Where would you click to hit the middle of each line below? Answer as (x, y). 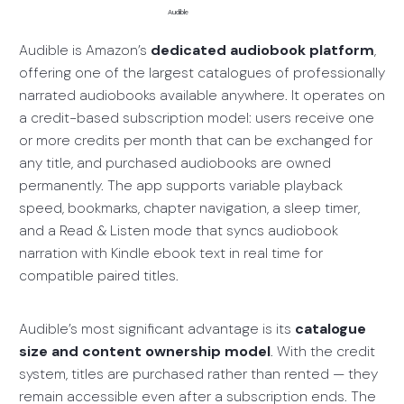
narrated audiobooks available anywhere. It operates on (202, 95)
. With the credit (322, 351)
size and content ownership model (144, 351)
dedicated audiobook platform (262, 50)
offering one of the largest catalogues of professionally (202, 72)
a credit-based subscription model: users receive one (196, 117)
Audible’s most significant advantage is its (156, 328)
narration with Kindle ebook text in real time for (170, 252)
